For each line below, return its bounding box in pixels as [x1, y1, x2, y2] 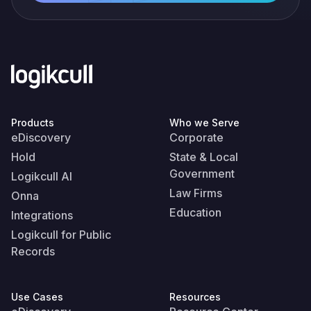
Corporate [169, 131, 224, 144]
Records [11, 244, 55, 258]
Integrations [11, 208, 73, 222]
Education [169, 205, 221, 219]
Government [169, 167, 235, 180]
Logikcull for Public [11, 228, 111, 242]
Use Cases [11, 291, 63, 303]
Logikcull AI [11, 169, 72, 183]
